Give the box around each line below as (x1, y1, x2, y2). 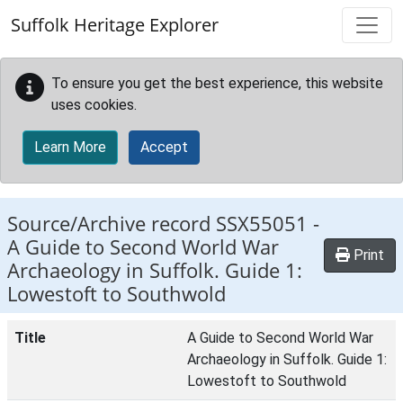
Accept (140, 139, 188, 156)
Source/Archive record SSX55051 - (7, 210, 319, 237)
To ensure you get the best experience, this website (51, 75, 383, 92)
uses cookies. (51, 96, 137, 113)
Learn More (34, 139, 106, 156)
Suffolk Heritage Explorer (11, 13, 219, 37)
